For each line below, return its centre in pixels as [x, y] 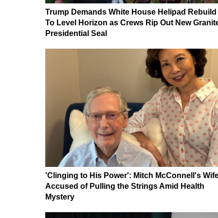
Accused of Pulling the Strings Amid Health [125, 186]
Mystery [60, 197]
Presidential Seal [76, 33]
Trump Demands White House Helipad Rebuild [131, 12]
